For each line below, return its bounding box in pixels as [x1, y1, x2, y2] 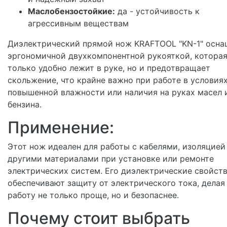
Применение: [8, 117, 114, 137]
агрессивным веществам [28, 18, 129, 28]
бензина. [8, 99, 42, 109]
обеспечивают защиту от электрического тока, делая [8, 177, 225, 188]
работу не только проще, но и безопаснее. [8, 190, 179, 200]
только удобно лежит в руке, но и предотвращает [8, 62, 210, 73]
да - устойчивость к [115, 6, 200, 16]
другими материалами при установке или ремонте [8, 153, 214, 164]
